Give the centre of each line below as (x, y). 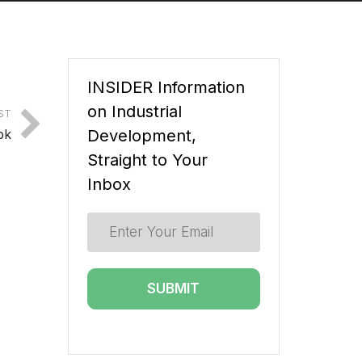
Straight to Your (147, 160)
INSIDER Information (166, 88)
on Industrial (134, 112)
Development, (141, 136)
